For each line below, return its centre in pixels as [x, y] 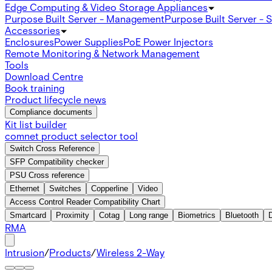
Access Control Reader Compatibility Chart [85, 202]
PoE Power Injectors [168, 41]
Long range [149, 215]
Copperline [110, 188]
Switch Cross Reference [52, 148]
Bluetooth [242, 215]
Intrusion [25, 252]
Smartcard [28, 215]
